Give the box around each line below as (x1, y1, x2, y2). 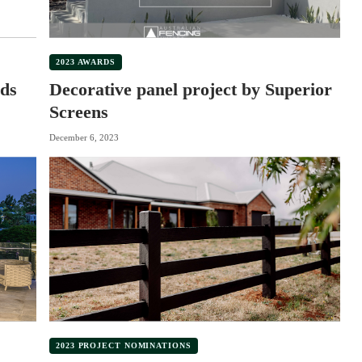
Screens (49, 101, 108, 122)
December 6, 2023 (49, 133, 119, 143)
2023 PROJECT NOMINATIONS (56, 340, 192, 350)
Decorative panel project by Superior (49, 78, 332, 99)
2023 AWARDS (56, 57, 116, 66)
